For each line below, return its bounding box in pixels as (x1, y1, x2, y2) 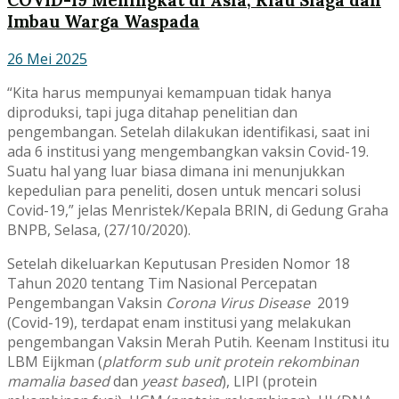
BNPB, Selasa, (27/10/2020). (7, 220, 191, 240)
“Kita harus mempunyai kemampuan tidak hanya (7, 83, 331, 103)
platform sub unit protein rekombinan (102, 352, 359, 372)
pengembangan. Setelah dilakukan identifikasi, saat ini (7, 122, 370, 142)
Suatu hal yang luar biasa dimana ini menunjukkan (7, 161, 345, 182)
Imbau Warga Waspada (7, 11, 199, 33)
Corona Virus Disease (166, 293, 317, 313)
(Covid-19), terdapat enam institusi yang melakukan (7, 313, 351, 333)
